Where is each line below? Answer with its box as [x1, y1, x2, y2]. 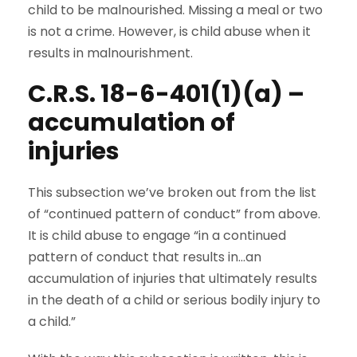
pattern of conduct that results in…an [28, 248, 261, 267]
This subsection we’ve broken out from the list [28, 183, 316, 202]
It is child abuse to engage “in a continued [28, 226, 286, 245]
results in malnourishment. [28, 44, 193, 63]
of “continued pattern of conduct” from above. [28, 205, 320, 224]
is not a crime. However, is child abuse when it [28, 22, 311, 41]
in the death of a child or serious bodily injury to [28, 291, 320, 310]
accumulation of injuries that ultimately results [28, 269, 317, 288]
